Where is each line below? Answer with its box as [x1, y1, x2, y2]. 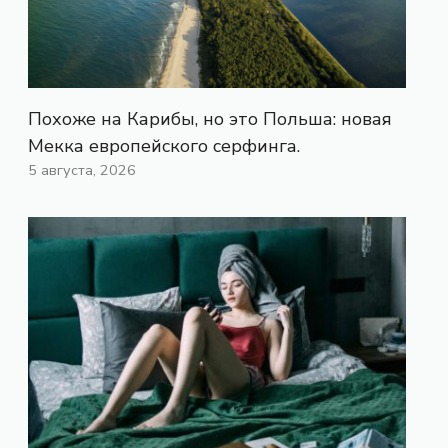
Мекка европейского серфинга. [28, 134, 300, 159]
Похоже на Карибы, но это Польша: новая [28, 107, 392, 132]
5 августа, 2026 [28, 160, 136, 181]
